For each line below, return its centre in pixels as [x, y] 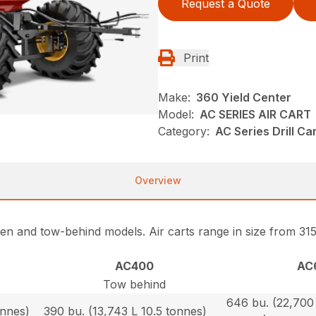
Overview [158, 181]
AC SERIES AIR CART [255, 115]
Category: [184, 132]
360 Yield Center [244, 98]
